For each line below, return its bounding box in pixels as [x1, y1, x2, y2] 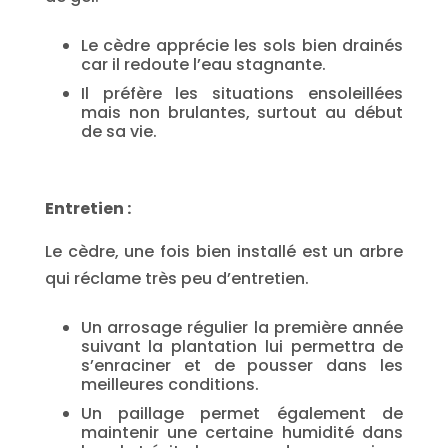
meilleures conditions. [80, 373, 259, 396]
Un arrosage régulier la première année [80, 316, 404, 339]
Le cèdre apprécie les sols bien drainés [80, 34, 404, 57]
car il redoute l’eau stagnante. [80, 53, 326, 76]
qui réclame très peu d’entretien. [44, 267, 309, 290]
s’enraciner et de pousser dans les [80, 354, 404, 377]
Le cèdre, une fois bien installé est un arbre [44, 240, 404, 263]
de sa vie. [80, 120, 157, 143]
